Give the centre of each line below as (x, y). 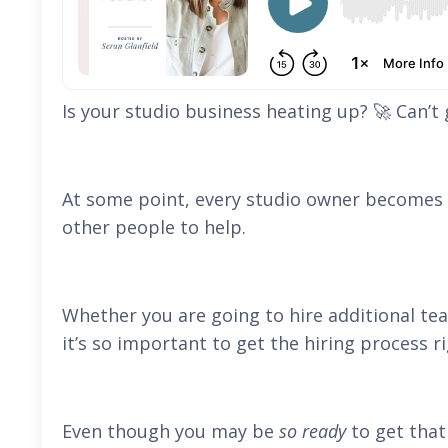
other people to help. (156, 227)
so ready (312, 431)
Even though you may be (168, 431)
